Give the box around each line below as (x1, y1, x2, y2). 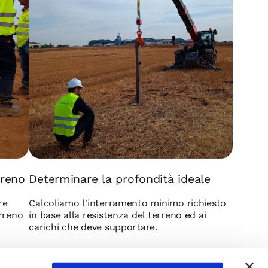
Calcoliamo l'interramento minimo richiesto (29, 197, 227, 209)
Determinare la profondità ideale (29, 172, 211, 187)
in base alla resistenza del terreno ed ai (29, 209, 206, 221)
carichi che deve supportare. (29, 221, 157, 233)
